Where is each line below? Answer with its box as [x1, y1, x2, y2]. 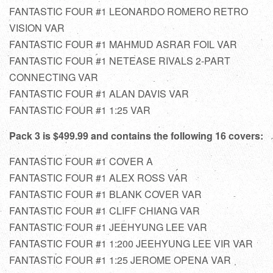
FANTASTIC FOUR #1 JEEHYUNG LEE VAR [9, 219, 207, 234]
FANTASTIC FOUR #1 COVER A [9, 154, 153, 168]
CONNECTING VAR [9, 69, 98, 84]
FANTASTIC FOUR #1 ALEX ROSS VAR [9, 170, 188, 185]
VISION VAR [9, 20, 65, 35]
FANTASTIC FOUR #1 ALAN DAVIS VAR [9, 86, 189, 101]
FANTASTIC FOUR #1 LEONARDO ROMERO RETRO [9, 4, 248, 18]
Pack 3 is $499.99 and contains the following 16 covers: [9, 128, 263, 143]
